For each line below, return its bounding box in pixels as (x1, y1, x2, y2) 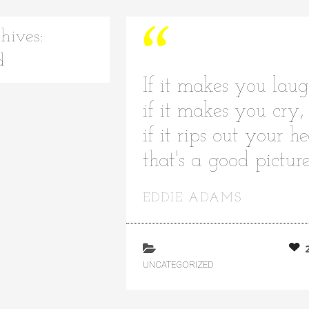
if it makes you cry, (142, 100, 304, 122)
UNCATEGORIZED (142, 259, 214, 270)
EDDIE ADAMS (142, 191, 242, 205)
